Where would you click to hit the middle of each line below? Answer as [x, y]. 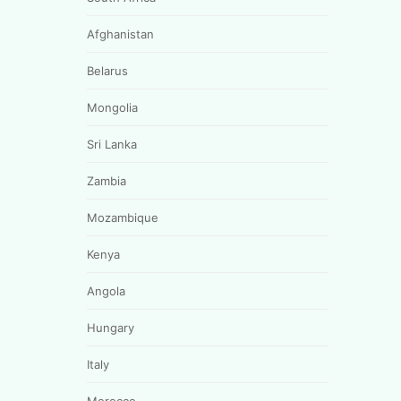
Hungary [111, 327]
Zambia [107, 180]
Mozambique [123, 217]
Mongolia [112, 107]
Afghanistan [120, 34]
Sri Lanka [112, 144]
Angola [106, 290]
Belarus [107, 70]
